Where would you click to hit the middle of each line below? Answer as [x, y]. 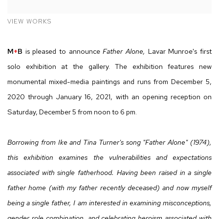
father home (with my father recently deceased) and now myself [109, 187]
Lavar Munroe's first [180, 51]
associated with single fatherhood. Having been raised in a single [109, 172]
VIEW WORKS [30, 21]
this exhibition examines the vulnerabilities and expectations [109, 157]
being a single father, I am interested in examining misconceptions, [109, 202]
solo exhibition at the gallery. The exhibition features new [109, 66]
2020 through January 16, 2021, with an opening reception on [109, 96]
